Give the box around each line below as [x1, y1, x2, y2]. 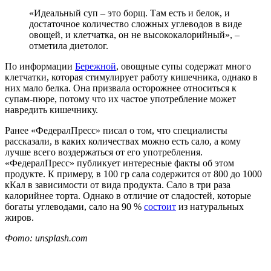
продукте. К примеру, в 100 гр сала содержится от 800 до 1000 [5, 168, 262, 179]
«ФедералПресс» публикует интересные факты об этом [5, 157, 234, 168]
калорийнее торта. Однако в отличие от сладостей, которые [5, 190, 251, 201]
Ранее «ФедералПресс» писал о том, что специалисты [5, 125, 227, 135]
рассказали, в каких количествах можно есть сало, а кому [5, 135, 241, 146]
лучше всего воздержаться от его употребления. [5, 146, 203, 157]
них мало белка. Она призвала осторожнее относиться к [5, 82, 237, 93]
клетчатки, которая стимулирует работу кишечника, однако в [5, 71, 258, 82]
